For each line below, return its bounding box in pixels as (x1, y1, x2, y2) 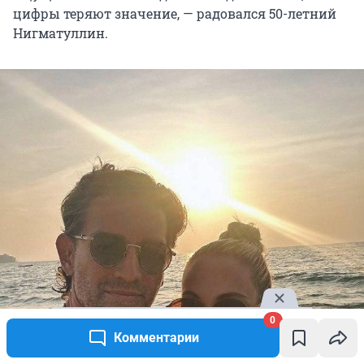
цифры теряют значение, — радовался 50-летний (13, 5, 336, 23)
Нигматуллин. (13, 24, 108, 42)
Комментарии (113, 330, 199, 345)
